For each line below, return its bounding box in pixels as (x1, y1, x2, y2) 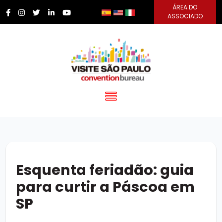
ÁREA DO (172, 3, 198, 11)
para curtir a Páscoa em (16, 177, 195, 197)
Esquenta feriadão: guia (16, 160, 194, 180)
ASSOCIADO (167, 12, 203, 20)
